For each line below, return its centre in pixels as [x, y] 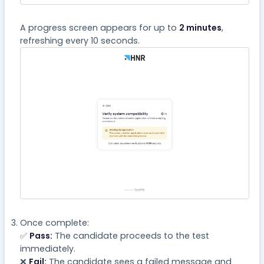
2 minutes [200, 28]
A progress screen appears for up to [99, 28]
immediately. [47, 248]
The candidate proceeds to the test [131, 235]
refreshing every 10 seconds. [80, 41]
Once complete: [54, 222]
